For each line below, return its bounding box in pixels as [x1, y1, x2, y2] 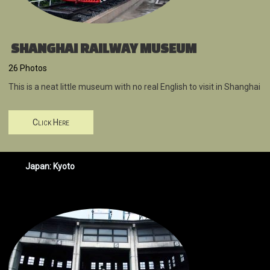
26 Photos [8, 63, 47, 74]
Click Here [33, 118, 69, 128]
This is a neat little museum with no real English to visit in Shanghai [8, 82, 260, 92]
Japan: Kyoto [25, 162, 75, 172]
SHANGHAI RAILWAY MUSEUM [11, 40, 196, 56]
